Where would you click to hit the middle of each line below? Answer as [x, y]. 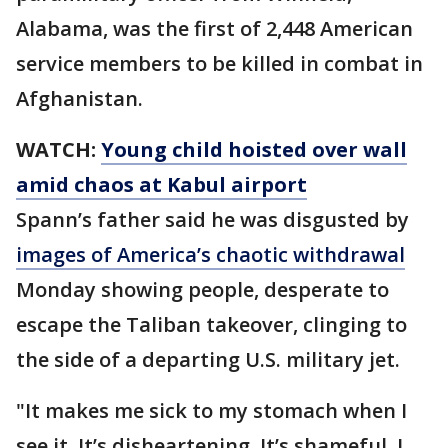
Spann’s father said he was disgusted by [212, 220]
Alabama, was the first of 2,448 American [214, 29]
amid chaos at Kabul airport [161, 185]
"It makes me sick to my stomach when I [211, 411]
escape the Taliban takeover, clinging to [211, 325]
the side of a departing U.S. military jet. [208, 360]
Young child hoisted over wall [254, 150]
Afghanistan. [79, 99]
